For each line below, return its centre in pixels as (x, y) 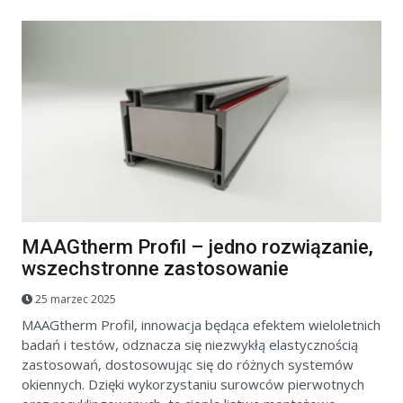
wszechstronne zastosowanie (155, 268)
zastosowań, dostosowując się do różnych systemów (188, 365)
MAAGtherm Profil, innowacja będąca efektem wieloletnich (201, 325)
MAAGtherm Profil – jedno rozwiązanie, (197, 246)
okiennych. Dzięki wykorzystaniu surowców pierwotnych (193, 385)
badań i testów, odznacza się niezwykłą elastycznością (190, 345)
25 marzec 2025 (76, 300)
